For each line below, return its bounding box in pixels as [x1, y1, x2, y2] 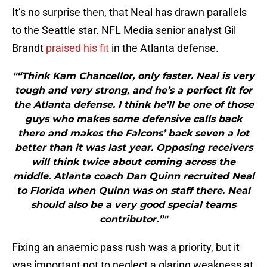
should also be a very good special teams [31, 199, 236, 211]
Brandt [12, 42, 46, 55]
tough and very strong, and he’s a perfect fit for [15, 85, 252, 97]
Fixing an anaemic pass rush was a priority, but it [12, 241, 240, 254]
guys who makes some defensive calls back [25, 113, 242, 125]
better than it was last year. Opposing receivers [14, 142, 253, 154]
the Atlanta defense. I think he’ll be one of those [13, 99, 254, 111]
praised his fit [46, 42, 109, 55]
